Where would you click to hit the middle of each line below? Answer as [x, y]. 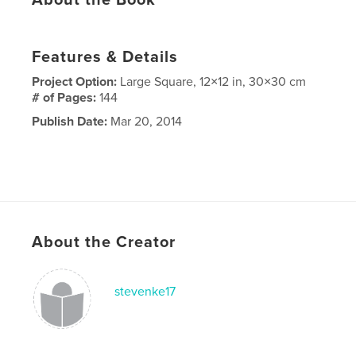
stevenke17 [145, 291]
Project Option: [76, 81]
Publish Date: [70, 121]
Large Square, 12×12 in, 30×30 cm [213, 81]
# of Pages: [66, 97]
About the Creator [104, 242]
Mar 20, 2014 [145, 121]
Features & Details [105, 57]
